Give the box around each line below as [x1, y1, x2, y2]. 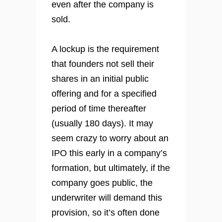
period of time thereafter [52, 104, 146, 114]
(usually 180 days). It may [52, 118, 153, 129]
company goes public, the [52, 178, 153, 188]
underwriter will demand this [52, 193, 162, 203]
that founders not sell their [52, 59, 154, 69]
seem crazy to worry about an [52, 133, 168, 144]
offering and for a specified [52, 89, 157, 99]
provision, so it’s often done [52, 208, 160, 218]
